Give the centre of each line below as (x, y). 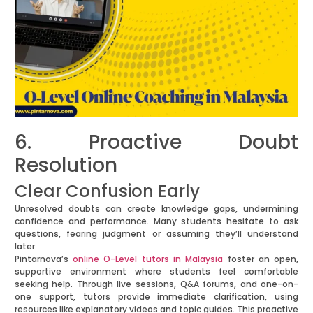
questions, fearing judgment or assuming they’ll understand (156, 234)
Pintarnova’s (44, 259)
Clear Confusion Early (107, 191)
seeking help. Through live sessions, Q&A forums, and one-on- (156, 284)
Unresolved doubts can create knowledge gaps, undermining (156, 209)
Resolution (66, 166)
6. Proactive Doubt (156, 143)
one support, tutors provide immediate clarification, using (156, 297)
